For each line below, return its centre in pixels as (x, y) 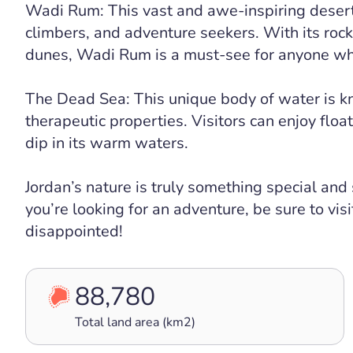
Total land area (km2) (135, 322)
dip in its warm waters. (107, 143)
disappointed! (74, 231)
